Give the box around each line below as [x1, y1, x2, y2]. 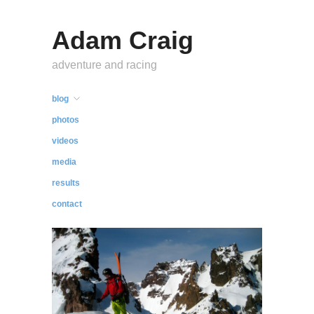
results [52, 178, 80, 188]
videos [52, 136, 78, 146]
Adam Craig [52, 26, 193, 55]
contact [52, 199, 82, 209]
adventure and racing [52, 59, 157, 71]
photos [52, 115, 79, 125]
